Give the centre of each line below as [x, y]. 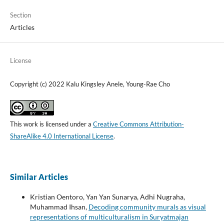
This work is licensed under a [51, 124]
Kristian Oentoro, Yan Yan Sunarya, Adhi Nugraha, [107, 196]
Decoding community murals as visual [147, 206]
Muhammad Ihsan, [59, 206]
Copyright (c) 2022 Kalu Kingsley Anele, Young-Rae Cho [90, 84]
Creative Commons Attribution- [138, 124]
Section [20, 15]
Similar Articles [39, 176]
